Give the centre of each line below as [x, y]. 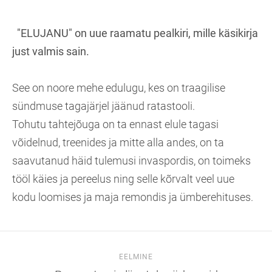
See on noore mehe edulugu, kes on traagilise [119, 88]
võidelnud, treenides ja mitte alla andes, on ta [118, 142]
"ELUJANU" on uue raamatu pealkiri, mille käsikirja [135, 33]
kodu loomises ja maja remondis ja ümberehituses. [133, 197]
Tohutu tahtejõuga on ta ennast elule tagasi [115, 124]
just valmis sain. [51, 51]
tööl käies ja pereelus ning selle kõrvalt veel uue [123, 179]
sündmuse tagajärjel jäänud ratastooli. [104, 106]
